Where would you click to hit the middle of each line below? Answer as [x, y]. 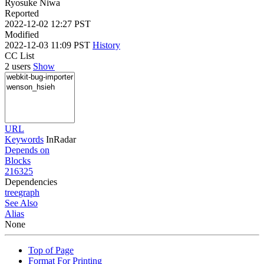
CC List [19, 55]
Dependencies [31, 181]
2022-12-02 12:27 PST [48, 24]
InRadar [61, 139]
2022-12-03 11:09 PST [49, 45]
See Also [21, 203]
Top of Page [51, 250]
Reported [22, 13]
